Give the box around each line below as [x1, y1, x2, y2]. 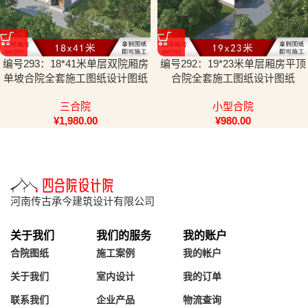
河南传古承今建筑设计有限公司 [10, 195, 155, 207]
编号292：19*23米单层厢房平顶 [159, 58, 306, 69]
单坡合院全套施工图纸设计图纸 [3, 72, 148, 84]
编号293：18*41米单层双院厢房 [2, 58, 148, 69]
